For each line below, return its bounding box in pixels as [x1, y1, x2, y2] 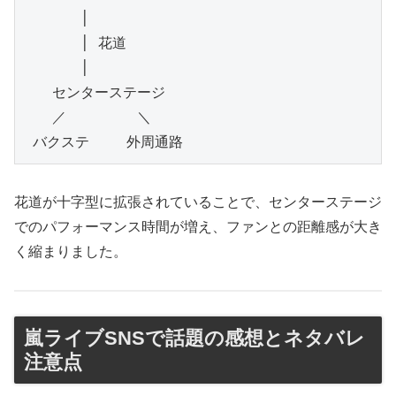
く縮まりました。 [14, 243, 127, 259]
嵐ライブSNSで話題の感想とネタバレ [24, 327, 365, 350]
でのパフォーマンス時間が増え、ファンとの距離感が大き [14, 218, 382, 234]
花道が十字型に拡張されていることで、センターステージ [14, 194, 382, 209]
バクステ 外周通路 [24, 133, 183, 151]
